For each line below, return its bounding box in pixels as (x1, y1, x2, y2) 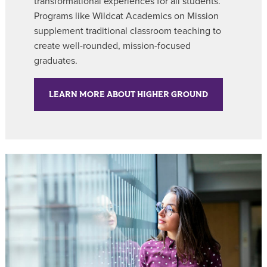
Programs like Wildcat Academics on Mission (34, 10, 219, 23)
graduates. (34, 55, 77, 67)
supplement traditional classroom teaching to (34, 25, 221, 38)
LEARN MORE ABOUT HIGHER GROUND (49, 89, 208, 101)
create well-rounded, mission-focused (34, 40, 191, 52)
